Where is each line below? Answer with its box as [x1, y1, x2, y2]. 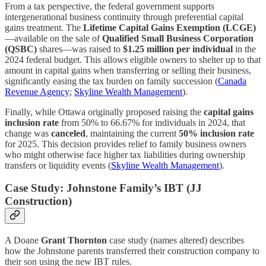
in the [233, 43, 256, 54]
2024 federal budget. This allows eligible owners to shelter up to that [5, 54, 261, 65]
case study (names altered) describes [107, 235, 244, 246]
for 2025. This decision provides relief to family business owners [5, 138, 246, 149]
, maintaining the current [85, 128, 179, 138]
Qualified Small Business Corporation [102, 33, 254, 43]
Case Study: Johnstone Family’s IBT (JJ [5, 182, 202, 195]
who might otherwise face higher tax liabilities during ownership [5, 149, 245, 160]
